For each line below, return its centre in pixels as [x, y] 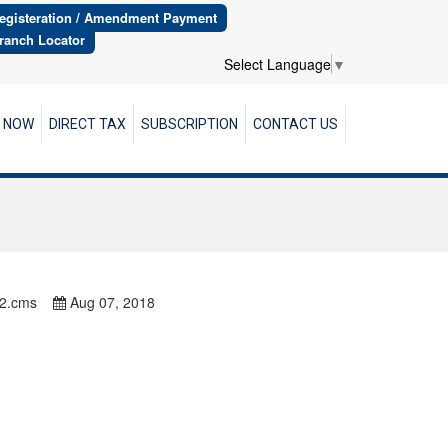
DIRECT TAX [87, 124]
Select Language [277, 64]
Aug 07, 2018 [112, 302]
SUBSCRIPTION [189, 124]
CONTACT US [295, 124]
